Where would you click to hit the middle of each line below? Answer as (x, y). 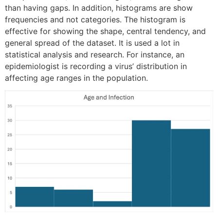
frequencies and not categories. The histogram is (95, 20)
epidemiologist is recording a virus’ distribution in (96, 66)
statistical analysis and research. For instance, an (95, 55)
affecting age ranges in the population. (76, 78)
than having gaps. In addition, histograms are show (99, 8)
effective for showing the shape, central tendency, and (105, 31)
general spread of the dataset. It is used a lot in (92, 43)
